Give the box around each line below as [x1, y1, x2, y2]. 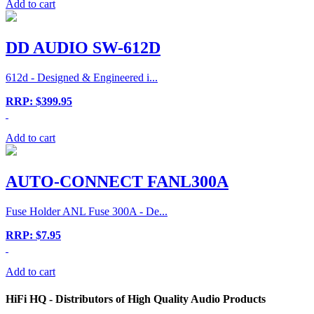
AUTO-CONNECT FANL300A [6, 172, 228, 191]
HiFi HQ [6, 292, 46, 305]
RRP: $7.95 [6, 228, 61, 241]
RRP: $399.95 [6, 95, 72, 107]
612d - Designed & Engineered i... [6, 71, 158, 83]
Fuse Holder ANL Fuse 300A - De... [6, 205, 168, 217]
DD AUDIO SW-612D [6, 38, 161, 57]
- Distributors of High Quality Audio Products [46, 292, 266, 305]
